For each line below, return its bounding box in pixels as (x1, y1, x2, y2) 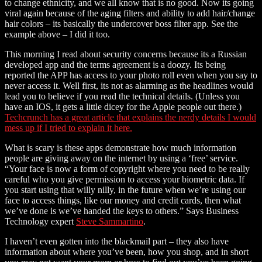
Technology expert (5, 216, 76, 226)
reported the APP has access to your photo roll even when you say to (5, 70, 257, 80)
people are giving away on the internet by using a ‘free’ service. (5, 153, 238, 163)
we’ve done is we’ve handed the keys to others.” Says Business (5, 205, 239, 216)
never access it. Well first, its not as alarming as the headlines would (5, 80, 253, 91)
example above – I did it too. (5, 29, 110, 39)
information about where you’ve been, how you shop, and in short (5, 246, 249, 257)
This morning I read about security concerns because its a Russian (5, 49, 247, 59)
